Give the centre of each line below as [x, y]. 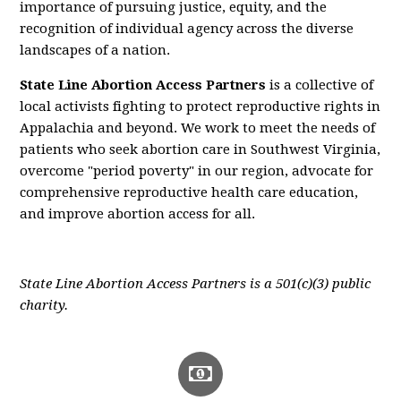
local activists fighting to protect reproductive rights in [200, 107]
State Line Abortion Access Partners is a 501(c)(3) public [196, 284]
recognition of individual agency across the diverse [187, 29]
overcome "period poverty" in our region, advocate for [197, 171]
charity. [44, 306]
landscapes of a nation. [95, 51]
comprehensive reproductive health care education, [189, 193]
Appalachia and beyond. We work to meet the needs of [198, 128]
